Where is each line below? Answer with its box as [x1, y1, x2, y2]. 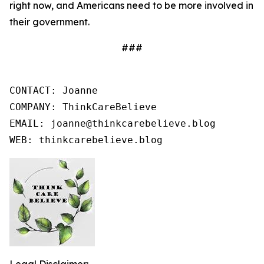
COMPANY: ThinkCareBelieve [9, 101, 157, 113]
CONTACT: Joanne [9, 85, 98, 96]
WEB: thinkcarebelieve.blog [9, 134, 163, 146]
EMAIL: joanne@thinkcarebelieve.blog [9, 118, 216, 129]
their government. [9, 16, 90, 28]
